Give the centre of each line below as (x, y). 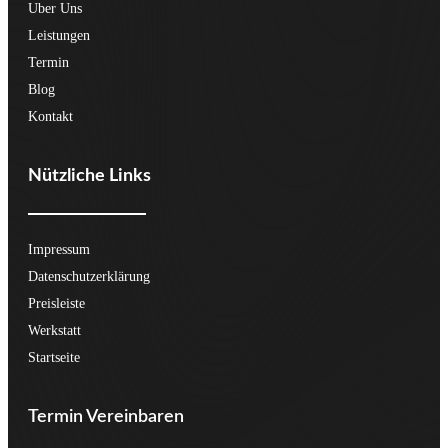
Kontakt (50, 116)
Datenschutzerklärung (89, 276)
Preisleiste (56, 303)
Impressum (59, 249)
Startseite (54, 357)
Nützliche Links (89, 175)
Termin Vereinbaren (106, 416)
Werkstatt (54, 330)
